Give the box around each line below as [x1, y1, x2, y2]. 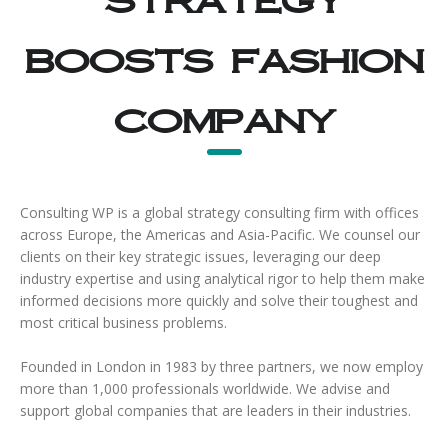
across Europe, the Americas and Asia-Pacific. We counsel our [20, 225, 420, 245]
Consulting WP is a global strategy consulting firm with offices [20, 203, 419, 223]
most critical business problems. [20, 313, 227, 333]
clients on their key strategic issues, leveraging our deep [20, 247, 381, 267]
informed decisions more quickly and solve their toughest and [20, 291, 418, 311]
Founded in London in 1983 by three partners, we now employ [20, 357, 423, 377]
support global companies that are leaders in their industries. [20, 401, 411, 421]
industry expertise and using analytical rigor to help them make [20, 269, 425, 289]
